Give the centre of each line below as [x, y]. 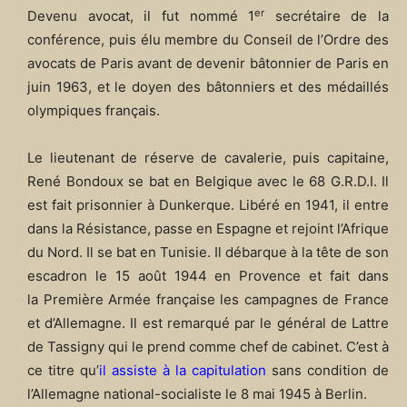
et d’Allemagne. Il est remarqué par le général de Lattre [208, 323]
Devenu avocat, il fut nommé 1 [141, 16]
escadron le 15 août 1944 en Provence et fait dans [208, 276]
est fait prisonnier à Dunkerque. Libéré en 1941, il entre [208, 205]
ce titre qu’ [63, 371]
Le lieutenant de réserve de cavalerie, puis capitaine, [208, 158]
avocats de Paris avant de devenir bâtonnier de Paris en [208, 64]
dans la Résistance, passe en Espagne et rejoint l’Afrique [208, 229]
